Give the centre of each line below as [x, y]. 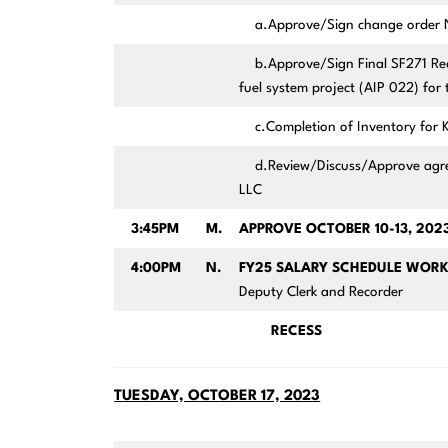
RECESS [280, 331]
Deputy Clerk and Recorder [322, 292]
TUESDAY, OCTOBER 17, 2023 [217, 397]
